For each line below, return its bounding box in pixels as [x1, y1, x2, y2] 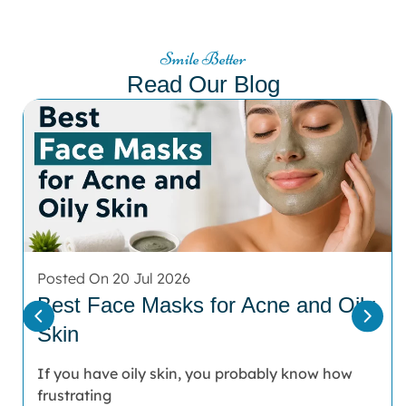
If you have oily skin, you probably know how [37, 364, 353, 383]
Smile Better [160, 47, 246, 71]
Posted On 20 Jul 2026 [37, 269, 190, 288]
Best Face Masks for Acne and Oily [37, 293, 375, 318]
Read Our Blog [126, 71, 280, 99]
